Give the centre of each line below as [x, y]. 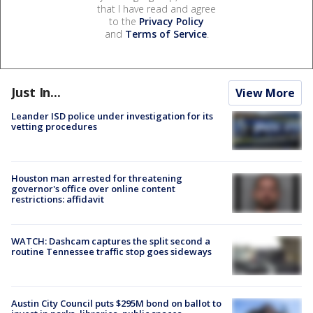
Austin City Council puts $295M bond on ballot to [116, 303]
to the [124, 22]
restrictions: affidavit [58, 199]
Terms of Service [166, 34]
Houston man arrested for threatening [97, 179]
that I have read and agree [156, 9]
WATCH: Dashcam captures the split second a [111, 241]
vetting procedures [54, 127]
